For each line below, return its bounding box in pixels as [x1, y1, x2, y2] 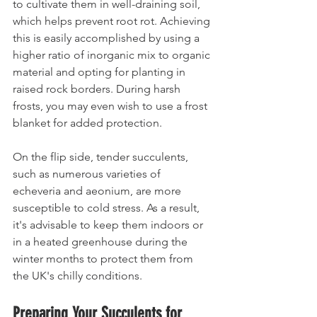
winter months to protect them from [13, 252, 196, 265]
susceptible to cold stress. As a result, [13, 201, 202, 214]
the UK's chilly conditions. [13, 269, 142, 282]
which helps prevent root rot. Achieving [13, 14, 213, 28]
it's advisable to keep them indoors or [13, 218, 206, 231]
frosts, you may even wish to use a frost [13, 99, 210, 113]
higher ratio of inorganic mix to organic [13, 48, 213, 62]
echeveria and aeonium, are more [13, 184, 184, 197]
